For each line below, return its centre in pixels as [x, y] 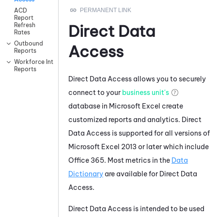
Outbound [29, 44]
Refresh [25, 25]
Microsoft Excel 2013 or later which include [139, 147]
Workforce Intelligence [46, 62]
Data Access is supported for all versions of [139, 133]
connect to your [95, 92]
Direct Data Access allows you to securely [137, 79]
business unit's [146, 92]
